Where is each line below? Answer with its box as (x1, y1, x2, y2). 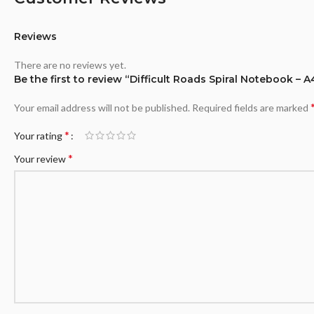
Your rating (14, 130, 64, 142)
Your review (14, 153, 68, 165)
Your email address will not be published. (14, 102, 190, 114)
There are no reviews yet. (14, 59, 126, 71)
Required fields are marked (192, 102, 310, 114)
